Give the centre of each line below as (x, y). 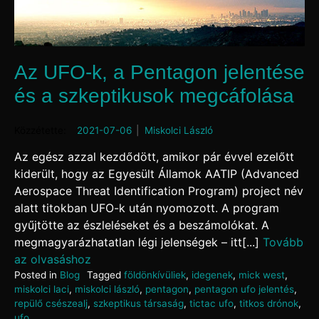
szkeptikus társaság (138, 304)
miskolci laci (42, 289)
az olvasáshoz (53, 260)
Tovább (283, 242)
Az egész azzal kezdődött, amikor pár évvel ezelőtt (154, 157)
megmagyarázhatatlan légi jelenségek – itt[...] (138, 242)
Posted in (37, 275)
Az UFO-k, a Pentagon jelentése (159, 73)
